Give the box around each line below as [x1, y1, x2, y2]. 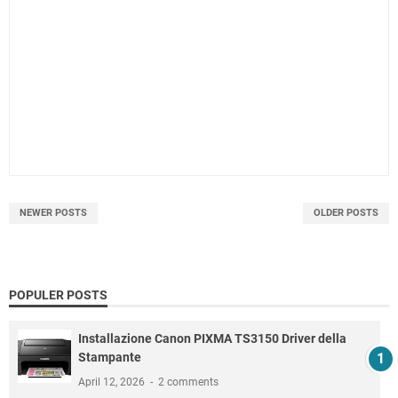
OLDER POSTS [314, 207, 378, 219]
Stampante [78, 350, 141, 365]
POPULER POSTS [9, 288, 107, 303]
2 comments [158, 376, 219, 389]
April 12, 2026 [78, 376, 147, 389]
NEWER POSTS [20, 207, 87, 219]
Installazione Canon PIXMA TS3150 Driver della [78, 331, 346, 346]
